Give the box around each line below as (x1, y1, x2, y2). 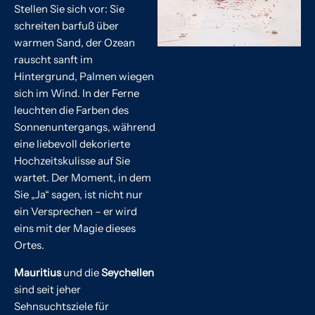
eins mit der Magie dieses (14, 221, 136, 235)
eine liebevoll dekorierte (14, 136, 130, 150)
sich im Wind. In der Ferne (14, 86, 139, 100)
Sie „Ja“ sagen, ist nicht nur (14, 187, 143, 201)
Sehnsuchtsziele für (14, 299, 109, 313)
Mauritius (14, 265, 61, 279)
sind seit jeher (14, 282, 81, 296)
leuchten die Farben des (14, 103, 129, 117)
